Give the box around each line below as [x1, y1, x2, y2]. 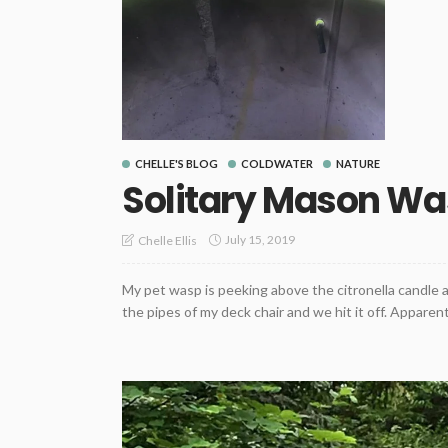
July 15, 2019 [225, 232, 295, 248]
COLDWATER [241, 156, 313, 170]
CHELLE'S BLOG [135, 156, 218, 170]
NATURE [336, 156, 380, 170]
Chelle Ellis [138, 232, 197, 248]
